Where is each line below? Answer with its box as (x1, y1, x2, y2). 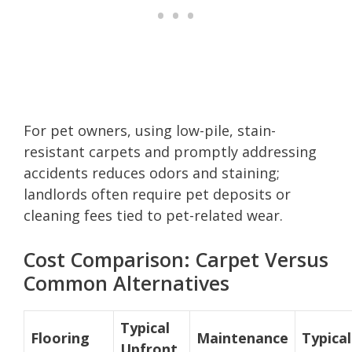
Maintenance (196, 328, 288, 347)
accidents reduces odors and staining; (24, 163, 280, 182)
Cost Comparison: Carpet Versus (24, 245, 328, 273)
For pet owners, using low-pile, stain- (24, 120, 276, 140)
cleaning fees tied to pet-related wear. (24, 205, 283, 225)
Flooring (31, 328, 90, 347)
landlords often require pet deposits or (24, 184, 291, 203)
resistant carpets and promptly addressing (24, 141, 317, 161)
